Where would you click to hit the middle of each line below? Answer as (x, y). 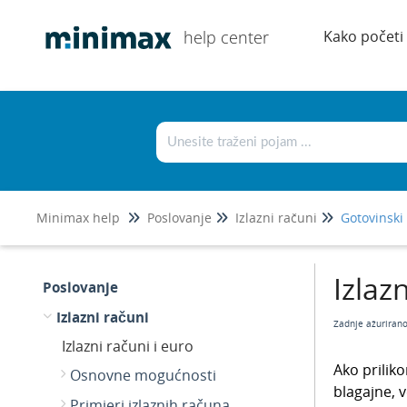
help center (226, 37)
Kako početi (363, 36)
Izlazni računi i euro (128, 346)
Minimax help (78, 218)
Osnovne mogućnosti (143, 375)
